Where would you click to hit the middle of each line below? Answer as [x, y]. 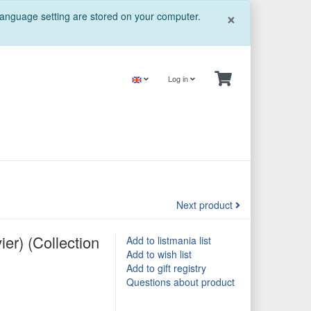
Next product [206, 205]
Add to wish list [159, 254]
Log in [179, 78]
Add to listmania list [169, 241]
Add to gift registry [166, 268]
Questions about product [180, 282]
